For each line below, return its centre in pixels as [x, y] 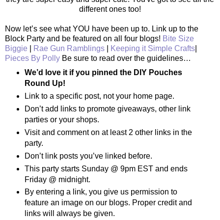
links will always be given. [69, 214]
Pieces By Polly [32, 58]
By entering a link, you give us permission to [101, 192]
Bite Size [178, 38]
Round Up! [45, 83]
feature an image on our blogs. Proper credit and [108, 203]
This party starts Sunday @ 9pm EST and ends [106, 168]
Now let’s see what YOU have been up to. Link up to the [102, 28]
